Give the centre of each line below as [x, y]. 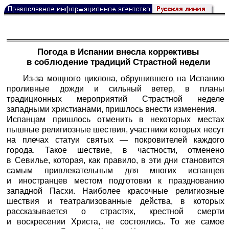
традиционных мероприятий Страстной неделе [116, 99]
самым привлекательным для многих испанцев [116, 170]
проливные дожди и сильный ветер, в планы [116, 88]
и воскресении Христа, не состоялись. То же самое [116, 221]
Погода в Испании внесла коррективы [118, 52]
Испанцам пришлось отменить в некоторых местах [116, 119]
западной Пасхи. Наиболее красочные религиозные [116, 191]
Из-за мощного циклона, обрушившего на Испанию [124, 78]
